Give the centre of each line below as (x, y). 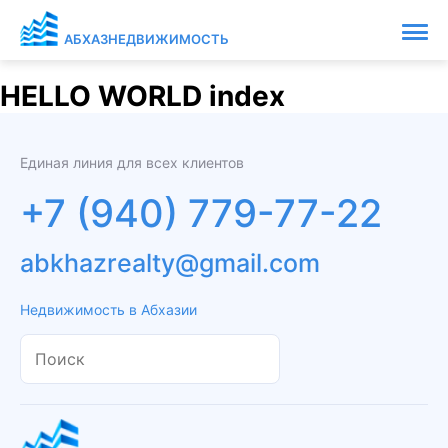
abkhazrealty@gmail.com (170, 263)
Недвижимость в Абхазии (108, 309)
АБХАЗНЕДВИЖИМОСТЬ (146, 39)
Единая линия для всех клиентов (132, 162)
